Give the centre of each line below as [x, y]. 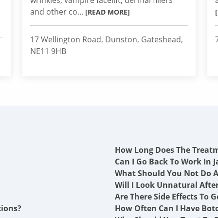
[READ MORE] [108, 12]
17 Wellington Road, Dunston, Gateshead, [107, 39]
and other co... [58, 12]
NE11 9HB [48, 51]
